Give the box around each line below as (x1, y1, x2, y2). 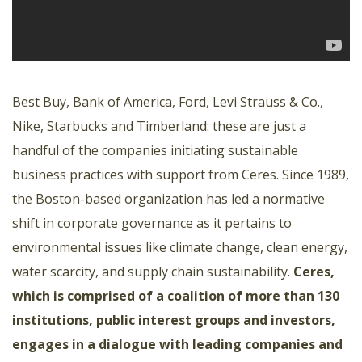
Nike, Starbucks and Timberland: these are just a (12, 116, 306, 135)
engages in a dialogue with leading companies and (12, 335, 343, 353)
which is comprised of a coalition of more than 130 (12, 286, 339, 305)
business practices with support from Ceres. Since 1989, (12, 165, 349, 183)
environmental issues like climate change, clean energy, (12, 238, 347, 256)
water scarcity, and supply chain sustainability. (12, 262, 293, 280)
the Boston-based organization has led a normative (12, 189, 325, 208)
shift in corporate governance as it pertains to (12, 213, 292, 232)
